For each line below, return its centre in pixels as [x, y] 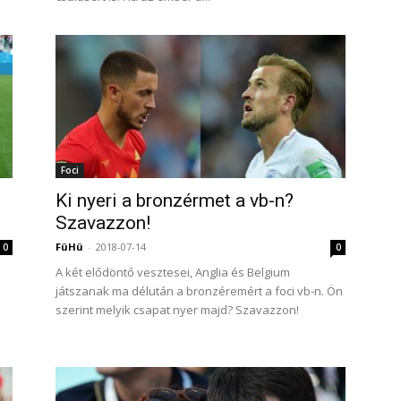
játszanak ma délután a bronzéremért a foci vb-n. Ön [199, 291]
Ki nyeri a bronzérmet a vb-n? [175, 200]
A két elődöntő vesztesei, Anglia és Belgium [173, 272]
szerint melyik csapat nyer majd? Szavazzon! [177, 310]
